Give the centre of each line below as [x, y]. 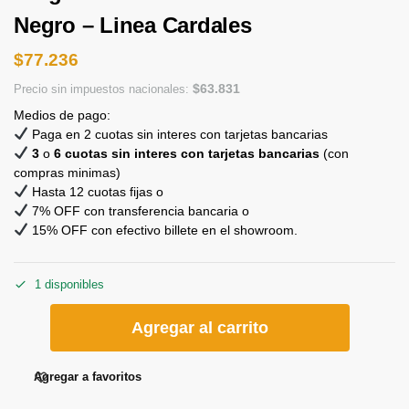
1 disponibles [69, 285]
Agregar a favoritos [88, 377]
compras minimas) [67, 172]
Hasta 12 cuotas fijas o [97, 191]
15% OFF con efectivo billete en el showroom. [163, 230]
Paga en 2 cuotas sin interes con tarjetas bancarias [178, 134]
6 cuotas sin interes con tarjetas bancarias [186, 153]
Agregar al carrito [200, 328]
